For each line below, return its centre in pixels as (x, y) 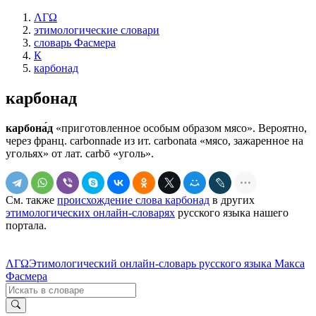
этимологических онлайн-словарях (90, 212)
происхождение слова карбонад (133, 200)
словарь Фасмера (75, 43)
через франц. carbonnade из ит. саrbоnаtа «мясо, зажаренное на (154, 140)
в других (232, 200)
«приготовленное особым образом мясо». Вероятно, (180, 128)
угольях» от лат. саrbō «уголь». (80, 153)
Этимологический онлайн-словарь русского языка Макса (167, 263)
